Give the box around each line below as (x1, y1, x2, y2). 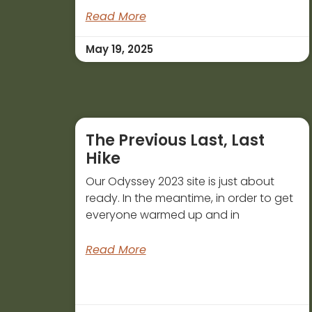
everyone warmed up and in (85, 207, 240, 224)
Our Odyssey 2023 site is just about (85, 173, 274, 190)
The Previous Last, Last (85, 130, 265, 152)
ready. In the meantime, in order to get (85, 190, 293, 207)
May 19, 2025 (85, 42, 153, 57)
